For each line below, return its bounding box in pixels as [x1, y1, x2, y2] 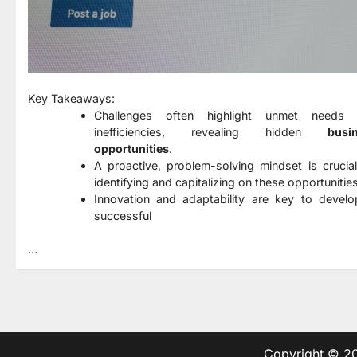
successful [93, 208, 151, 222]
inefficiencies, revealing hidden [93, 124, 328, 139]
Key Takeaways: [28, 91, 115, 105]
